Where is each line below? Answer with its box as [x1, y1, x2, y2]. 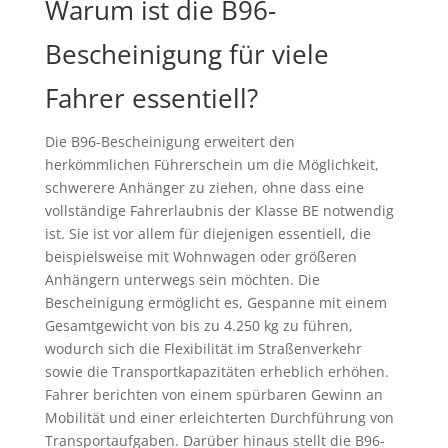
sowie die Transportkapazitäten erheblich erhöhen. [44, 362, 389, 382]
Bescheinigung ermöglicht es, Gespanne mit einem [44, 293, 387, 313]
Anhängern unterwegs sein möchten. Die [44, 270, 320, 290]
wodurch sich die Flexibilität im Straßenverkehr [44, 339, 362, 359]
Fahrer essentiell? [44, 80, 258, 117]
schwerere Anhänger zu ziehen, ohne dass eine [44, 178, 364, 198]
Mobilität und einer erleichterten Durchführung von [44, 408, 394, 428]
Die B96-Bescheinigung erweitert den [44, 132, 295, 152]
